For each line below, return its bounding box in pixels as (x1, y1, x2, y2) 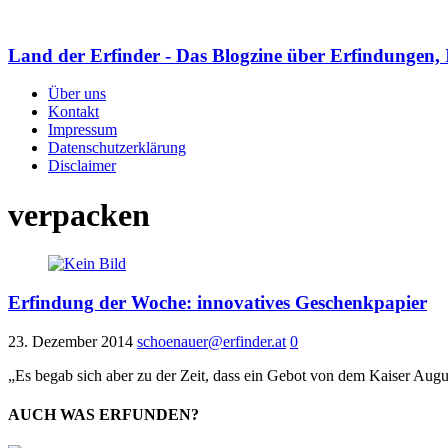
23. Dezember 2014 (8, 332, 133, 350)
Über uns (48, 85, 106, 103)
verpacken (8, 196, 150, 233)
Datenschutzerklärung (48, 139, 186, 157)
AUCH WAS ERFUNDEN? (8, 406, 199, 424)
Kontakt (48, 103, 99, 121)
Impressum (48, 121, 117, 139)
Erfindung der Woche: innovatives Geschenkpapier (8, 292, 427, 314)
